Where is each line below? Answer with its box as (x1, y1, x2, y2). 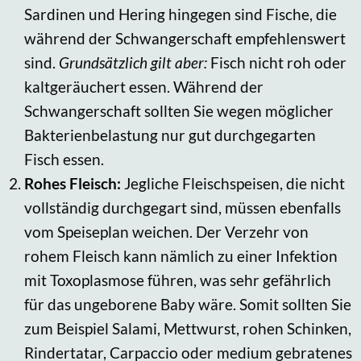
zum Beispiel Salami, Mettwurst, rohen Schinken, (24, 318, 351, 338)
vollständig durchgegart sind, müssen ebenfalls (24, 197, 341, 217)
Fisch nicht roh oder (207, 52, 346, 72)
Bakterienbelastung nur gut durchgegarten (24, 125, 316, 144)
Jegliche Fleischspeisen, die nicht (124, 173, 345, 193)
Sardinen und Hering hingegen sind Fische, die (24, 4, 337, 23)
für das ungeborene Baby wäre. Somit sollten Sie (24, 294, 351, 313)
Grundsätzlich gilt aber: (59, 52, 207, 72)
